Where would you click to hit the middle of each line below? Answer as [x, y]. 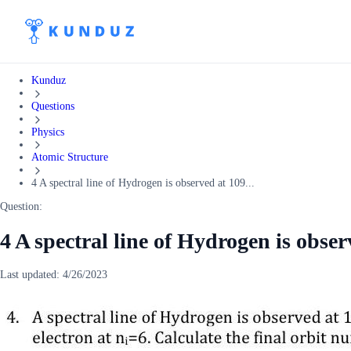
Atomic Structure [70, 157]
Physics [48, 132]
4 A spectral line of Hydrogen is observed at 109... [143, 183]
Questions [53, 106]
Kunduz [49, 80]
